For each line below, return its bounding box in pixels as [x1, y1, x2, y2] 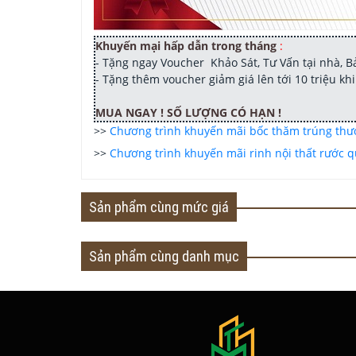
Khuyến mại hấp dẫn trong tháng [95, 38, 280, 54]
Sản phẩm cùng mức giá [89, 199, 229, 216]
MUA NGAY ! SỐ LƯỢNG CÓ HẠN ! [95, 105, 281, 121]
